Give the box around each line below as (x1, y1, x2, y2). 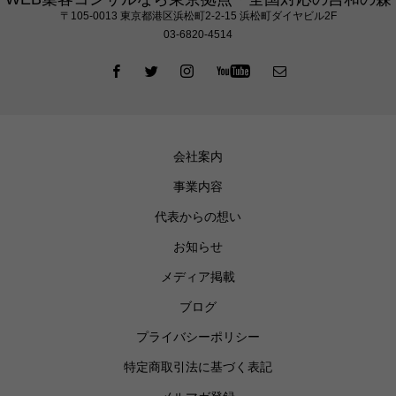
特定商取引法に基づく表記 (124, 360, 272, 374)
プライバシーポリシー (136, 330, 260, 344)
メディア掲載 (161, 270, 235, 284)
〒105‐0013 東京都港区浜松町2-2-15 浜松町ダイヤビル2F (59, 10, 337, 22)
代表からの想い (155, 209, 241, 224)
